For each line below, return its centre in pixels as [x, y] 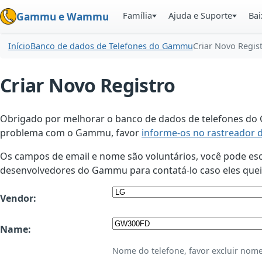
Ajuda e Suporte [201, 15]
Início [19, 46]
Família [138, 15]
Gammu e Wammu [63, 16]
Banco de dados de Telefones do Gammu [111, 46]
